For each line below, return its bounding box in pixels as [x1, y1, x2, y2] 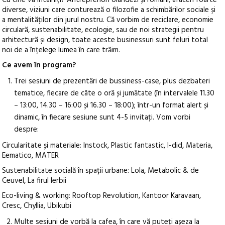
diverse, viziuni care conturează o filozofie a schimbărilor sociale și [2, 4, 216, 17]
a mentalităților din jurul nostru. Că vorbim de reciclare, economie [2, 14, 214, 27]
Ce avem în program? [2, 59, 76, 72]
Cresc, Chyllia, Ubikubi [2, 200, 72, 212]
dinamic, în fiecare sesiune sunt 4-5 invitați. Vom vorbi [14, 111, 191, 124]
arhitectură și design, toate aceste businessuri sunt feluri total [2, 34, 208, 47]
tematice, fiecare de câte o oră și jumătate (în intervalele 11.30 [14, 87, 215, 100]
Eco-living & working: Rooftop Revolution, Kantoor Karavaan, [2, 190, 201, 202]
